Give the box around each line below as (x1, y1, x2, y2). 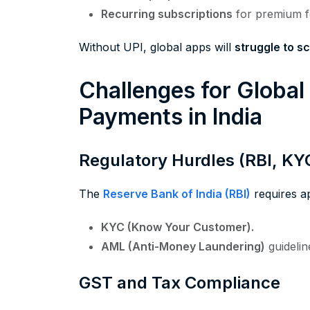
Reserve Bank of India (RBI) (103, 187, 250, 201)
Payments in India (79, 103, 262, 131)
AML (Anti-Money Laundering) (101, 239, 265, 254)
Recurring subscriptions (101, 7, 232, 21)
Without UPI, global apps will (79, 40, 235, 55)
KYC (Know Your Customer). (101, 220, 254, 235)
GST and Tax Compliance (79, 273, 280, 293)
